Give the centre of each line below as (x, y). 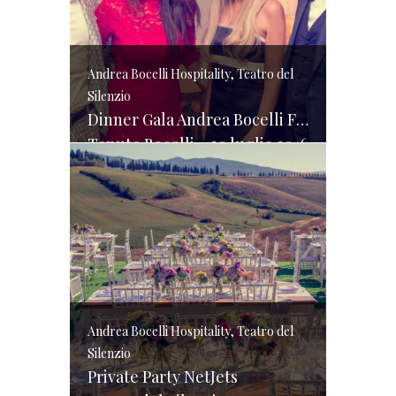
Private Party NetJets (163, 377)
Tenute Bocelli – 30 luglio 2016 (198, 144)
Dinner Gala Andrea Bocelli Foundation (302, 119)
